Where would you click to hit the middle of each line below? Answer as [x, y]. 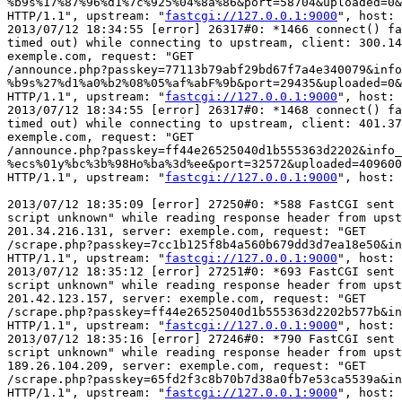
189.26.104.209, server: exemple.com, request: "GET [187, 366]
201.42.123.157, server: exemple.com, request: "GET [187, 299]
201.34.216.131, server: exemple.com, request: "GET [187, 232]
